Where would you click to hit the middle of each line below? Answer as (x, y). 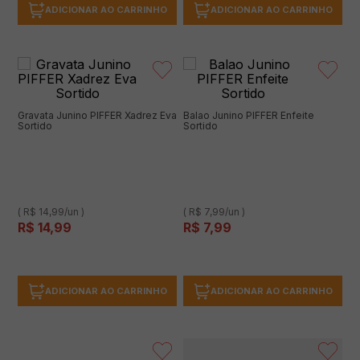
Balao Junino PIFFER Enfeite (249, 116)
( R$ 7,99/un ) (214, 212)
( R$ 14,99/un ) (51, 212)
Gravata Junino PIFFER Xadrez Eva (97, 116)
